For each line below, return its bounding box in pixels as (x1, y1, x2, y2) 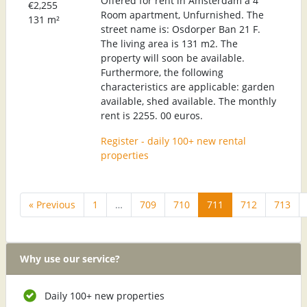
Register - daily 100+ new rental (101, 134, 246, 147)
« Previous (29, 197, 75, 211)
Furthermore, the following (101, 65, 223, 79)
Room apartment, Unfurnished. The (101, 8, 264, 21)
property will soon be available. (101, 51, 245, 64)
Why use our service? (20, 251, 120, 265)
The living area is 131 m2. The (101, 36, 238, 50)
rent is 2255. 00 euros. (101, 108, 203, 122)
